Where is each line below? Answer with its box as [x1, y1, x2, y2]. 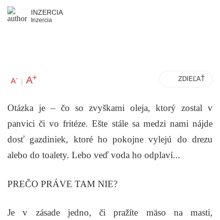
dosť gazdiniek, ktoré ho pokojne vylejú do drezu [7, 134, 213, 145]
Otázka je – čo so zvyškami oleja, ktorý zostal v [7, 103, 213, 113]
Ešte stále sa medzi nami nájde [92, 118, 213, 129]
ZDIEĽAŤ [178, 75, 205, 82]
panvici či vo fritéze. [7, 118, 92, 129]
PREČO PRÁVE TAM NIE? [7, 178, 117, 189]
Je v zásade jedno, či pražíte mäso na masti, [7, 207, 213, 218]
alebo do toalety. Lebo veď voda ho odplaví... [7, 150, 180, 161]
